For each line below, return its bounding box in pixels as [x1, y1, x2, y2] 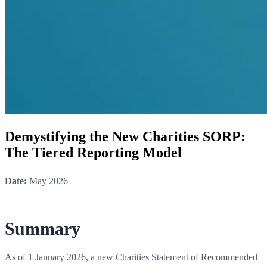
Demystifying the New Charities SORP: [5, 128, 246, 144]
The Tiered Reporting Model [5, 144, 182, 160]
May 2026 [27, 175, 68, 186]
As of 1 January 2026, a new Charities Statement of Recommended [5, 252, 257, 262]
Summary [5, 218, 80, 238]
